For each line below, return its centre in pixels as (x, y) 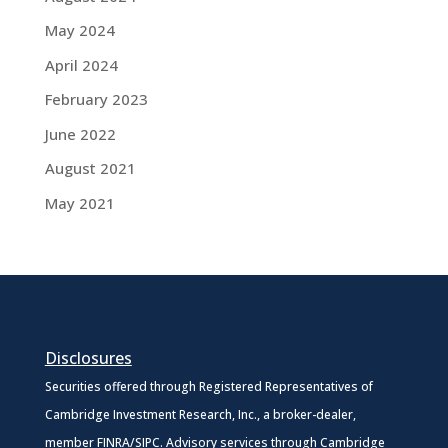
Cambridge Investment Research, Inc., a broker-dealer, (200, 414)
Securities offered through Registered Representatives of (208, 386)
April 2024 (81, 64)
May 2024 (79, 30)
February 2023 (96, 99)
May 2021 (79, 202)
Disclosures (88, 357)
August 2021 (90, 168)
